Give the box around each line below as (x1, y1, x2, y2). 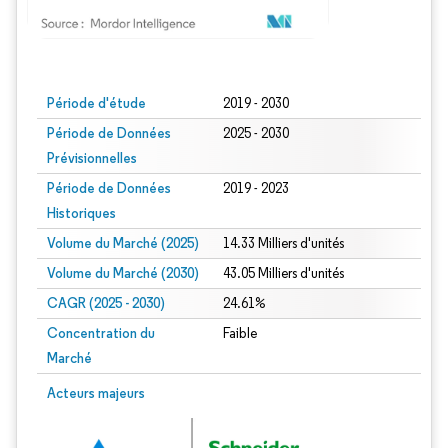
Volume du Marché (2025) (47, 234, 199, 252)
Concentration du (47, 324, 155, 342)
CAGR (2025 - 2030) (47, 294, 165, 312)
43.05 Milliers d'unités (222, 265, 344, 282)
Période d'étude (47, 94, 146, 112)
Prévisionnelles (47, 149, 137, 167)
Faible (222, 325, 257, 342)
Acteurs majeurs (47, 384, 145, 402)
